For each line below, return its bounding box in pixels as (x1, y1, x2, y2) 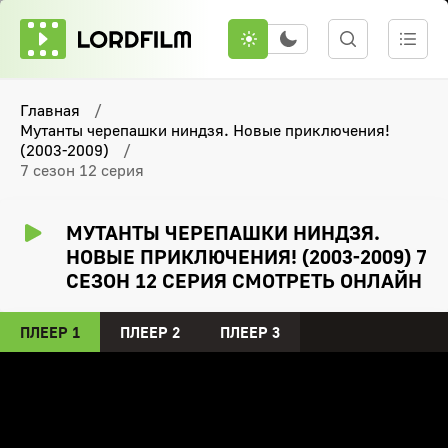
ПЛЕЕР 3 (220, 323, 280, 341)
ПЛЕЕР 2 (120, 323, 180, 341)
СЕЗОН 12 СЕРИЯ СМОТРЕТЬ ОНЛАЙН (66, 268, 422, 292)
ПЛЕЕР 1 (20, 323, 80, 341)
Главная (20, 100, 80, 120)
